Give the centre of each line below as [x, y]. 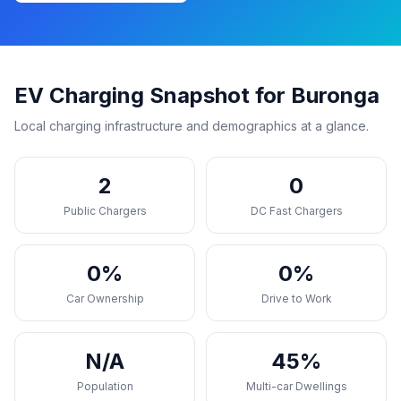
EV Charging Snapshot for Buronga [197, 95]
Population [105, 386]
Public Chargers [105, 211]
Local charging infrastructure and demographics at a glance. [192, 126]
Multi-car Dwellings [296, 386]
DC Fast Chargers [296, 211]
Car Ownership [105, 299]
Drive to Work [296, 299]
